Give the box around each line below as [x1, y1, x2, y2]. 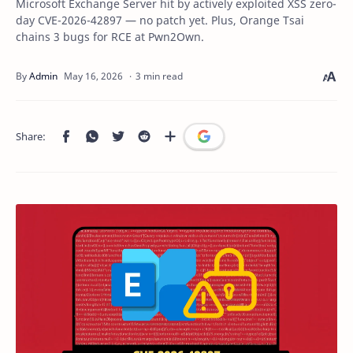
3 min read [136, 69, 183, 83]
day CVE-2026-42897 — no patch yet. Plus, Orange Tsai [16, 13, 304, 28]
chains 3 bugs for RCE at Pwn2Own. [16, 29, 204, 44]
